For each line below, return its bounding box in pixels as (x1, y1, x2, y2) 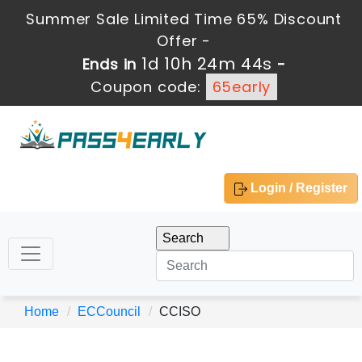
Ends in (82, 54, 142, 74)
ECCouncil (78, 305, 141, 318)
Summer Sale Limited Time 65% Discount (26, 9, 343, 29)
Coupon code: (90, 77, 206, 97)
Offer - (157, 31, 212, 51)
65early (212, 77, 271, 97)
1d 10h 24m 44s (141, 53, 273, 75)
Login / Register (247, 181, 347, 195)
